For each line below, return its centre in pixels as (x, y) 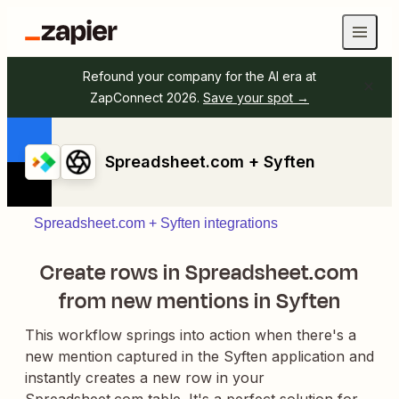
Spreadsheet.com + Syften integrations (156, 223)
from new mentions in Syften (199, 301)
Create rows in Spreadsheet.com (199, 273)
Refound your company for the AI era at (199, 76)
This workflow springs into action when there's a (191, 335)
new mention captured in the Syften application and (199, 356)
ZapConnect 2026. (145, 98)
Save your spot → (256, 98)
